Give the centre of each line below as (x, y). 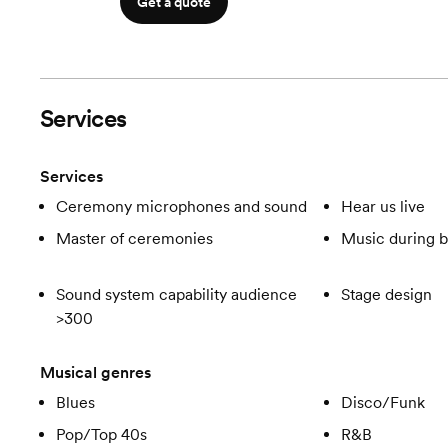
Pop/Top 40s (101, 434)
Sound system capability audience (176, 294)
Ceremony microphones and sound (181, 206)
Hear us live (382, 206)
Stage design (386, 294)
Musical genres (95, 372)
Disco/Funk (382, 402)
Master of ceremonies (134, 238)
